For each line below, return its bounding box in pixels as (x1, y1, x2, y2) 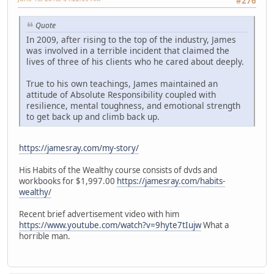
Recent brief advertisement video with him (19, 208, 179, 220)
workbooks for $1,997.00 (19, 175, 117, 187)
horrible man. (19, 230, 70, 242)
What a (201, 219, 229, 231)
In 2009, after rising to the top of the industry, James (26, 33, 236, 45)
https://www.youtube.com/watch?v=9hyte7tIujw (19, 219, 201, 231)
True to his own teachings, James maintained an (26, 77, 218, 89)
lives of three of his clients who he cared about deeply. (26, 55, 244, 67)
